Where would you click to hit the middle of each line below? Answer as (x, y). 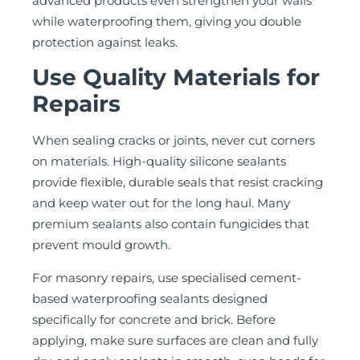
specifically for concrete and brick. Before (154, 319)
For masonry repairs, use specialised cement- (167, 277)
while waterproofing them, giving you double (167, 22)
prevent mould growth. (101, 245)
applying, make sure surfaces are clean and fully (175, 340)
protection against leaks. (105, 43)
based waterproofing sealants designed (150, 298)
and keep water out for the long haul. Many (161, 203)
